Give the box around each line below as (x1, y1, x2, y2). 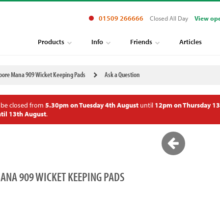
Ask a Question (104, 70, 140, 79)
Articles (179, 37, 202, 46)
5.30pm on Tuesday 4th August (45, 101, 138, 110)
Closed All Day (150, 14, 188, 22)
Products (38, 37, 64, 46)
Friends (130, 37, 152, 46)
